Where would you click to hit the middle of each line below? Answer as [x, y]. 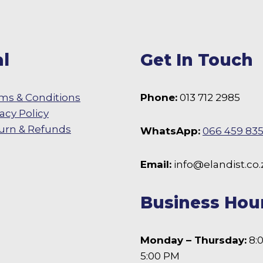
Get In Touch [197, 60]
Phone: [159, 98]
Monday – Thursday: [193, 240]
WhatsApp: [170, 131]
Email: [156, 165]
